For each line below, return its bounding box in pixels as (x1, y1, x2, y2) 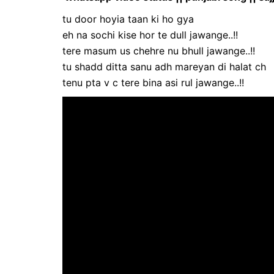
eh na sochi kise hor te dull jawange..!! (62, 28, 238, 41)
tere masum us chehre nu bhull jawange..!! (62, 44, 255, 57)
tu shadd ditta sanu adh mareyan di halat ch (62, 60, 266, 73)
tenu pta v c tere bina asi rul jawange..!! (62, 76, 244, 89)
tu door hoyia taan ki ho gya (62, 12, 194, 25)
